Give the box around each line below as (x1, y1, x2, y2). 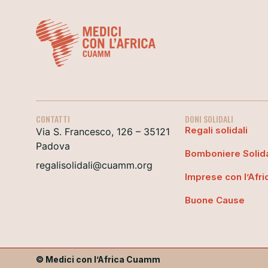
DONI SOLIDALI (184, 112, 233, 125)
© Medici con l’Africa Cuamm (36, 254, 160, 264)
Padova (36, 139, 70, 152)
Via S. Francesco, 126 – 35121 (36, 125, 170, 138)
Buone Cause (184, 194, 245, 206)
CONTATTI (36, 112, 70, 125)
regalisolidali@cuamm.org (36, 159, 153, 171)
